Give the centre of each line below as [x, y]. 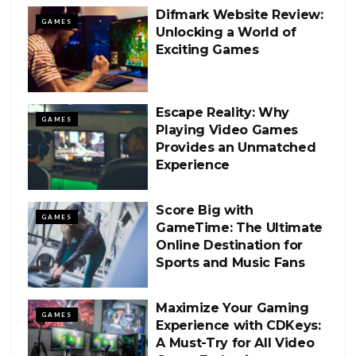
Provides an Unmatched [236, 147]
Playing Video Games [227, 130]
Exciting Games [207, 49]
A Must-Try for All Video [235, 343]
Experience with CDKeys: [238, 326]
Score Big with [205, 210]
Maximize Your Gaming [232, 308]
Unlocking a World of [226, 32]
